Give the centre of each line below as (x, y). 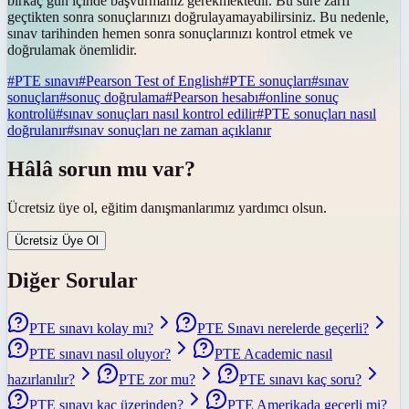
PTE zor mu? (157, 379)
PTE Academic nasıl (273, 353)
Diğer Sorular (73, 280)
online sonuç (302, 97)
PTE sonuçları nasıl (320, 113)
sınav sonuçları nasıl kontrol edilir (160, 113)
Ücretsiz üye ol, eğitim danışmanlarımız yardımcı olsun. (167, 207)
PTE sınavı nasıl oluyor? (100, 353)
